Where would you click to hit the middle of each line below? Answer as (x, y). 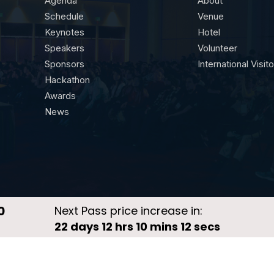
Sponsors (64, 64)
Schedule (64, 16)
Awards (60, 96)
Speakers (64, 48)
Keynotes (64, 32)
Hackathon (67, 80)
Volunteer (217, 48)
